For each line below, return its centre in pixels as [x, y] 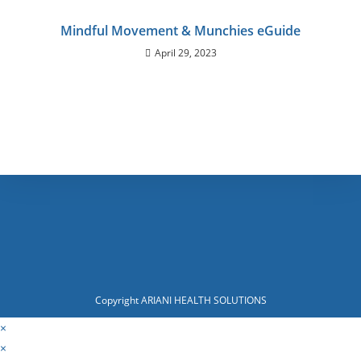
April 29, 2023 [185, 53]
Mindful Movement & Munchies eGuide [180, 31]
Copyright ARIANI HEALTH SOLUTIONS [180, 300]
